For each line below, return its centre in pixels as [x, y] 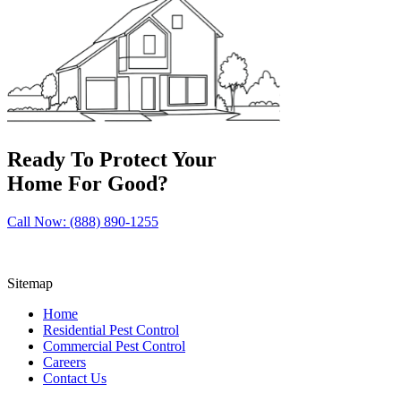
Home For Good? [88, 184]
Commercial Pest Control [114, 346]
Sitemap [30, 283]
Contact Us [75, 378]
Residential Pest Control [111, 329]
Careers [64, 362]
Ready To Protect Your [112, 160]
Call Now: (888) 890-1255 [83, 221]
